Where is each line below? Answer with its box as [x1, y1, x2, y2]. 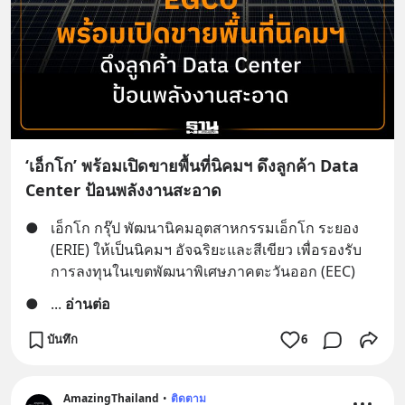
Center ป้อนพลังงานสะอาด [25, 178, 221, 201]
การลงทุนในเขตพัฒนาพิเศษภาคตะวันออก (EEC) [51, 260, 355, 281]
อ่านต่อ [65, 293, 110, 314]
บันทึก [47, 331, 78, 347]
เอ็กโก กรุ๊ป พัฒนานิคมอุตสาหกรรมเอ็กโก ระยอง [51, 217, 359, 238]
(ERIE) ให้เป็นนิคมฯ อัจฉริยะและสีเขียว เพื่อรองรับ [51, 239, 362, 259]
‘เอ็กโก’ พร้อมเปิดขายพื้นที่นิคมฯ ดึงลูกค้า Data [25, 154, 359, 176]
